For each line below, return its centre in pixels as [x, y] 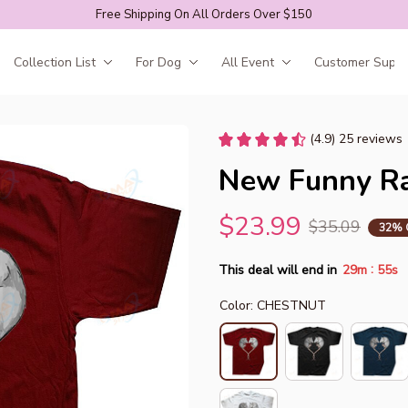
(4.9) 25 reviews [356, 139]
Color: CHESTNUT [273, 306]
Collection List [54, 62]
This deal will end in [278, 270]
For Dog [158, 62]
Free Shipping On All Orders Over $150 [204, 14]
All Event [247, 62]
